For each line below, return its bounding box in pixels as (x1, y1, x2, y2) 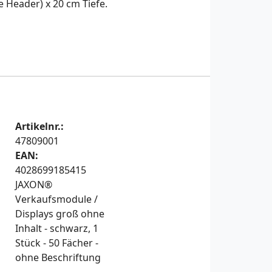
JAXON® (15, 178, 52, 192)
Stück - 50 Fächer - (15, 236, 98, 250)
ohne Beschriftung (15, 251, 101, 265)
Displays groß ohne (15, 207, 104, 221)
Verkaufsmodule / (15, 192, 98, 206)
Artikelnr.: (15, 120, 64, 134)
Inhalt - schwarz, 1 (15, 222, 98, 236)
